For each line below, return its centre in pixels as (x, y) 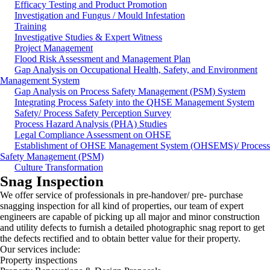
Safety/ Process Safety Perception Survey (93, 113)
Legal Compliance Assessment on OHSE (93, 135)
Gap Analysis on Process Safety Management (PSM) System (130, 91)
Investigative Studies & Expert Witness (88, 37)
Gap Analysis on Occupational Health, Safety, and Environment (136, 70)
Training (30, 26)
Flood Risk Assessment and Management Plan (102, 59)
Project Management (54, 48)
